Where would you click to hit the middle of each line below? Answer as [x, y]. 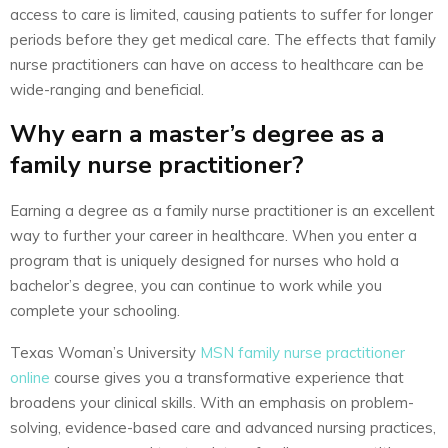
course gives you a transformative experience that [227, 377]
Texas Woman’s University [105, 352]
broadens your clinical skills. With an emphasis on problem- [212, 402]
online [30, 377]
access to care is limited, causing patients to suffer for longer [221, 14]
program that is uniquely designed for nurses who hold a [204, 260]
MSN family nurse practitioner [302, 352]
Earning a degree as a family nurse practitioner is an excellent [222, 210]
